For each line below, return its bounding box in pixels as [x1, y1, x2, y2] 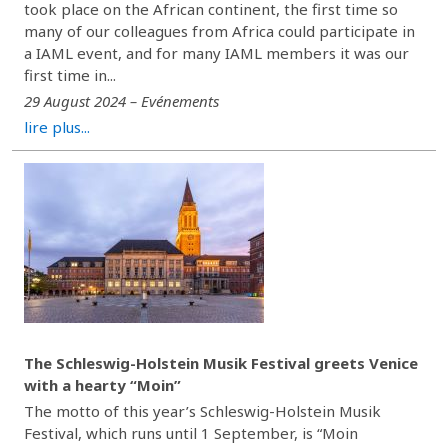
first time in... [24, 65, 116, 85]
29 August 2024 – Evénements [24, 91, 219, 111]
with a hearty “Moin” [24, 375, 181, 395]
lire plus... [24, 117, 90, 137]
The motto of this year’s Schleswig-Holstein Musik [24, 401, 381, 421]
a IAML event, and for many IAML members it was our [24, 43, 409, 63]
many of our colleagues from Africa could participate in [24, 21, 415, 41]
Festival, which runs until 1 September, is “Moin [24, 423, 358, 443]
